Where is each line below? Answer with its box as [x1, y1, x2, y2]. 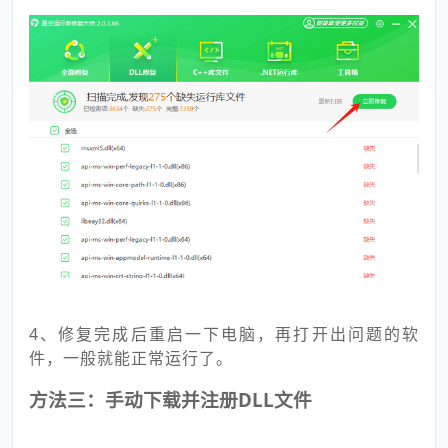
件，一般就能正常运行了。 [29, 346, 233, 369]
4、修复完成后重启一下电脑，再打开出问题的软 [29, 322, 419, 345]
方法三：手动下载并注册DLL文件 [29, 386, 312, 412]
